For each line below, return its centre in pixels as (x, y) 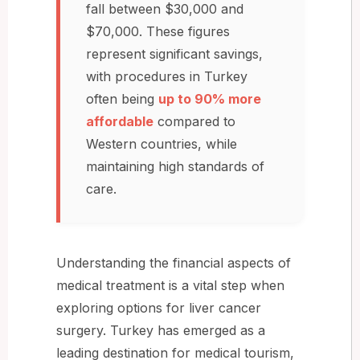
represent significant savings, (174, 53)
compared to (194, 121)
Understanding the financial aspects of (174, 262)
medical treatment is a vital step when (170, 285)
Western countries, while (162, 143)
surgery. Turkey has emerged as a (161, 330)
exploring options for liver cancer (159, 307)
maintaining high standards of (175, 166)
